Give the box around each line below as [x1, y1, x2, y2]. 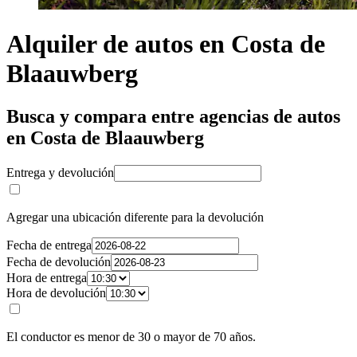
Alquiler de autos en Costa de [6, 29, 325, 59]
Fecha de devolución [6, 254, 111, 269]
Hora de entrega [6, 270, 87, 284]
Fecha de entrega [6, 237, 92, 252]
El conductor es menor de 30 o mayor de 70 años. [6, 329, 256, 343]
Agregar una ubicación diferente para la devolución [6, 210, 264, 224]
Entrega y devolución [6, 165, 114, 179]
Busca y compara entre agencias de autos [6, 105, 340, 127]
